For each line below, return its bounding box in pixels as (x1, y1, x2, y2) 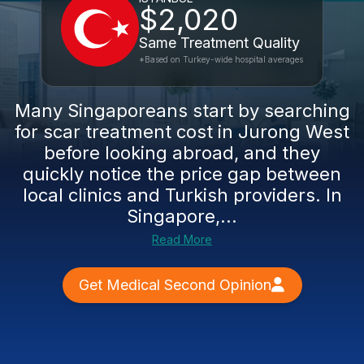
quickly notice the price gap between (23, 163, 341, 184)
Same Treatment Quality (139, 34, 300, 51)
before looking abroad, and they (44, 142, 320, 163)
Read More (152, 232, 212, 246)
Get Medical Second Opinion (78, 276, 271, 293)
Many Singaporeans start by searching (14, 100, 350, 121)
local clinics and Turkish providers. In (22, 184, 342, 206)
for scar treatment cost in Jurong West (15, 121, 349, 142)
